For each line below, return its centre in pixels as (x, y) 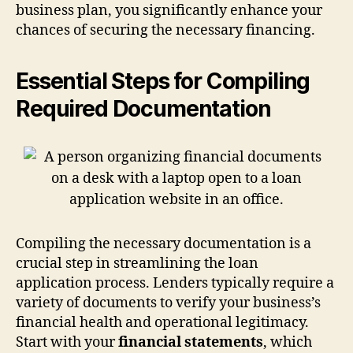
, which (288, 342)
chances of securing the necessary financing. (165, 30)
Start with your (67, 342)
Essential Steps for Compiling (163, 81)
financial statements (191, 342)
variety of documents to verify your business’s (168, 303)
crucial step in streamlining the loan (137, 263)
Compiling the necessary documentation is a (163, 243)
